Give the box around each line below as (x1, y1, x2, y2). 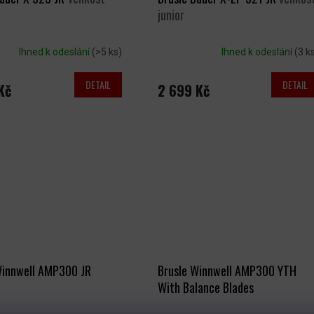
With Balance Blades (157, 278, 254, 297)
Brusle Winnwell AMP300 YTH (157, 261, 296, 280)
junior (157, 6, 184, 25)
